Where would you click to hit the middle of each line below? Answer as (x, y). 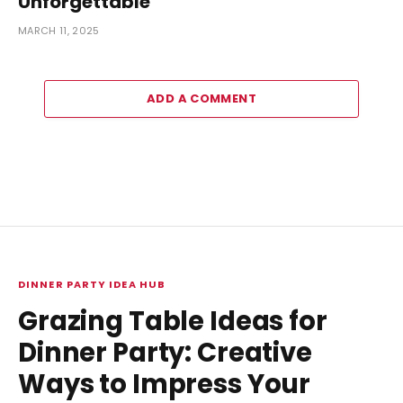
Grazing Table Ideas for (173, 321)
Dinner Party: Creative (165, 352)
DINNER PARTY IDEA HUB (92, 284)
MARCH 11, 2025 (59, 30)
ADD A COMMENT (201, 98)
